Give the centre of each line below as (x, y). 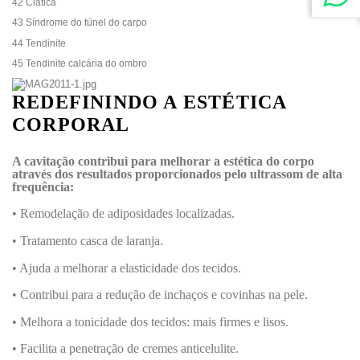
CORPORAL (71, 124)
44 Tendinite (39, 43)
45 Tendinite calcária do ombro (80, 64)
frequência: (43, 186)
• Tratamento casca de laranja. (88, 241)
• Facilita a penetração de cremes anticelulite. (125, 349)
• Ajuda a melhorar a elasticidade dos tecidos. (127, 268)
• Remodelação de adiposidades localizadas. (123, 214)
